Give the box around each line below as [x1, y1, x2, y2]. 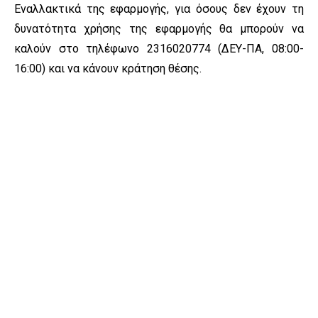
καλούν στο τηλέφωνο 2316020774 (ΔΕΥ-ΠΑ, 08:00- [14, 42, 304, 56]
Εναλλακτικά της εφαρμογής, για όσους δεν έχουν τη [14, 2, 304, 16]
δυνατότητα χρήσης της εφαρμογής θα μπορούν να [14, 22, 304, 36]
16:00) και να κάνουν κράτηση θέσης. [14, 62, 202, 76]
